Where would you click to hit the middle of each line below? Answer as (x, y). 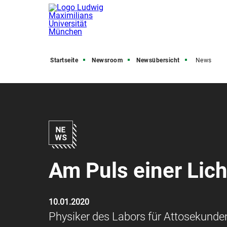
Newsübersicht (158, 60)
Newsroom (107, 60)
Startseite (64, 60)
